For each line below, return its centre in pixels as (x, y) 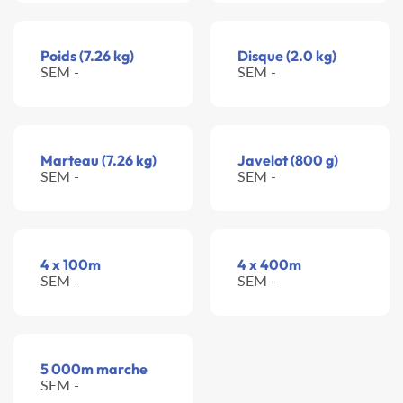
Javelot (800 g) (288, 161)
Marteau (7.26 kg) (99, 161)
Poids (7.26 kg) (87, 56)
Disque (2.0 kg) (287, 56)
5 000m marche (94, 369)
